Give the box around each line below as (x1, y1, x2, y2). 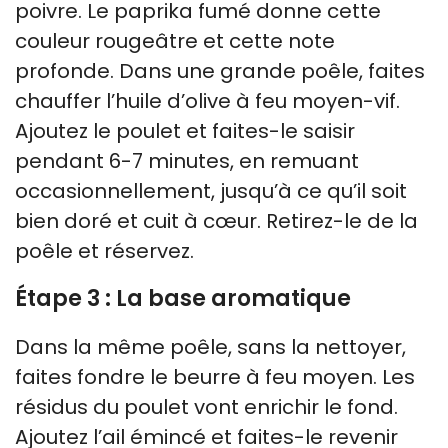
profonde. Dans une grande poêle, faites (15, 56, 425, 85)
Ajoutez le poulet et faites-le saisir (15, 116, 355, 145)
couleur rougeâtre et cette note (15, 26, 335, 55)
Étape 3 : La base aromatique (15, 282, 351, 314)
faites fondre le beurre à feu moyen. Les (15, 362, 415, 391)
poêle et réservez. (15, 236, 194, 265)
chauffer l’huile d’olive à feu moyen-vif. (15, 86, 400, 115)
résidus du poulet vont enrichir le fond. (15, 392, 398, 421)
